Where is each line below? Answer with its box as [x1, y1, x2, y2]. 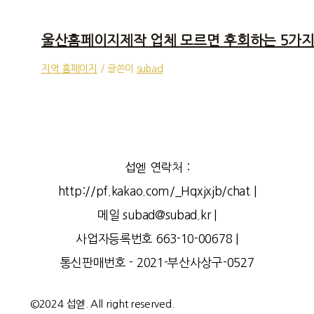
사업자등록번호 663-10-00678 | [76, 233, 238, 245]
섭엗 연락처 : [124, 161, 190, 174]
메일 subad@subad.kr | [97, 209, 217, 221]
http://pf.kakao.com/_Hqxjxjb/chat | [57, 185, 257, 198]
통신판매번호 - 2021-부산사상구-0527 [60, 257, 254, 269]
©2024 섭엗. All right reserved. [30, 299, 175, 310]
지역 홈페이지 [41, 63, 97, 74]
